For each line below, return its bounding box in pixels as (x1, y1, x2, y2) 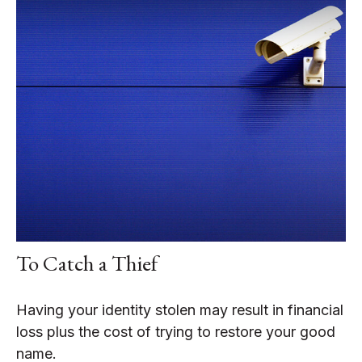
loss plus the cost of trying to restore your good (16, 323, 335, 341)
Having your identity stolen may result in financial (16, 301, 343, 319)
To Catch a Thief (16, 249, 158, 278)
